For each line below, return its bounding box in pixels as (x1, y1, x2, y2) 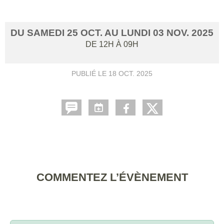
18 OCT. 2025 (108, 69, 152, 77)
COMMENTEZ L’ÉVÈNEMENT (36, 171, 188, 183)
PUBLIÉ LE (71, 69, 108, 77)
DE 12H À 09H (85, 40, 138, 48)
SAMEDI (27, 27, 67, 38)
